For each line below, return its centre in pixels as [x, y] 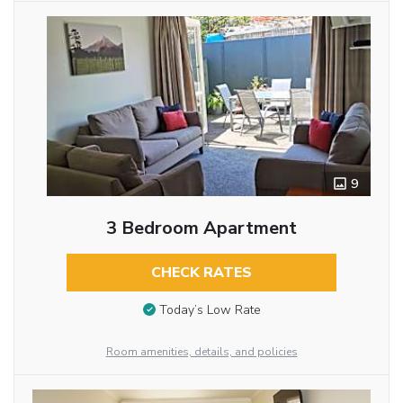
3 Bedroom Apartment [201, 228]
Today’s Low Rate [210, 310]
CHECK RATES [201, 273]
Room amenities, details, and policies [201, 352]
